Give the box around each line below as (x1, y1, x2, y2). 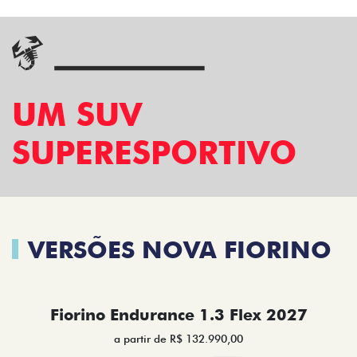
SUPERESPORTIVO (12, 133, 296, 172)
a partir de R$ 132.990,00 (114, 332, 243, 346)
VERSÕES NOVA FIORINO (28, 235, 331, 265)
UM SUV (12, 95, 142, 134)
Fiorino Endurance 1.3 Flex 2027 (49, 305, 308, 325)
